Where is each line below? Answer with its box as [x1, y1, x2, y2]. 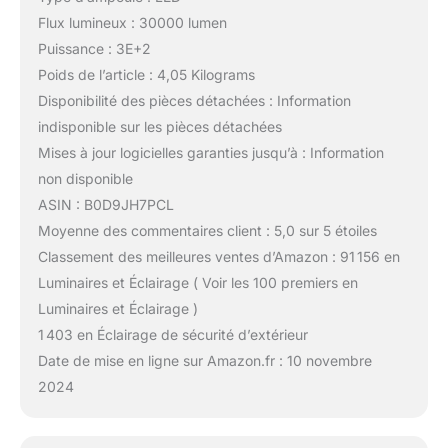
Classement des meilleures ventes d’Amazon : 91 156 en [37, 248, 400, 266]
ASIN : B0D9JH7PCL [37, 196, 174, 214]
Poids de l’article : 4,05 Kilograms [37, 66, 255, 84]
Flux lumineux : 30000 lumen [37, 14, 227, 32]
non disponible [37, 170, 133, 188]
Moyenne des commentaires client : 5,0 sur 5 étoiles [37, 222, 377, 240]
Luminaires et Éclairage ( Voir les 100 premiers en [37, 274, 358, 292]
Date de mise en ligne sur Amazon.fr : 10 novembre [37, 352, 372, 370]
